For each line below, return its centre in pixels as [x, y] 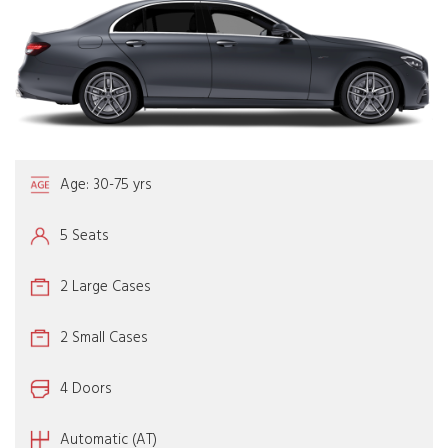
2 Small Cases [104, 337]
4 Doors [86, 388]
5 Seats [84, 235]
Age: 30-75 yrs [106, 184]
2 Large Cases [105, 286]
